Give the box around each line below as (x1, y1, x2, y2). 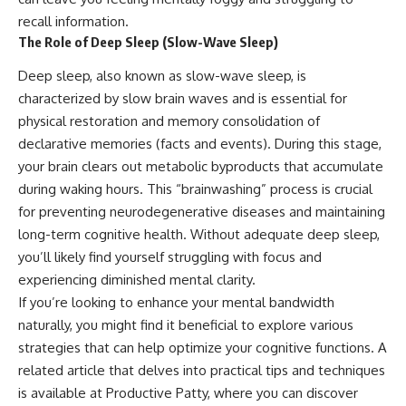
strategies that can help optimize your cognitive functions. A (18, 338, 387, 356)
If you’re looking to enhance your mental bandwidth (18, 293, 334, 311)
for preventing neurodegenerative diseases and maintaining (18, 202, 385, 220)
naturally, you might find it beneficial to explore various (18, 315, 353, 333)
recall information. (18, 13, 129, 31)
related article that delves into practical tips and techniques (18, 361, 385, 379)
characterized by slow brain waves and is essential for (18, 89, 347, 107)
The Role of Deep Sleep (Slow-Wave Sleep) (18, 34, 278, 51)
